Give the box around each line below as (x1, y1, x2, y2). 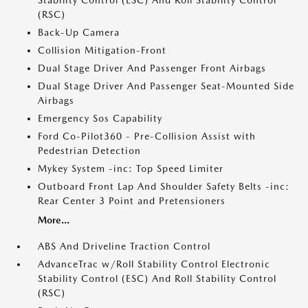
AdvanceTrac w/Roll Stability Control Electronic (38, 258, 270, 270)
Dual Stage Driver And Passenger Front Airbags (38, 63, 266, 74)
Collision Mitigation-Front (38, 45, 166, 56)
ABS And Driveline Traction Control (38, 241, 210, 252)
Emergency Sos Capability (38, 113, 162, 124)
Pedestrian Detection (38, 145, 141, 157)
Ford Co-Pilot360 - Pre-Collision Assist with (38, 131, 256, 142)
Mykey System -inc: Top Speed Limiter (38, 163, 223, 175)
